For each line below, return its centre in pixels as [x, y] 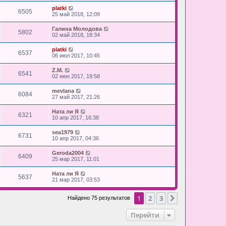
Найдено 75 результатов [100, 197]
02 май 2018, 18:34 [76, 35]
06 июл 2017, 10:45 [76, 55]
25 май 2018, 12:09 [76, 14]
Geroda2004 [68, 153]
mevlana [63, 91]
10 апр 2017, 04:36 [75, 138]
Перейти [145, 215]
